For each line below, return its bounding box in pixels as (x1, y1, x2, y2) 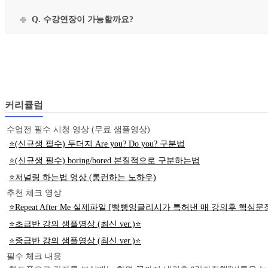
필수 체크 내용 (7, 252, 62, 261)
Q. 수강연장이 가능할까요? (32, 14, 134, 24)
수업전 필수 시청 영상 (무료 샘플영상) (7, 125, 150, 135)
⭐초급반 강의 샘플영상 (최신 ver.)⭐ (9, 220, 141, 229)
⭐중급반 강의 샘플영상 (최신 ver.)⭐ (9, 236, 141, 246)
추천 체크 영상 (7, 188, 62, 198)
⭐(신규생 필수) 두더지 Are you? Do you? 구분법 (9, 139, 185, 149)
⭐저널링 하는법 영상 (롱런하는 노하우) (9, 173, 156, 182)
